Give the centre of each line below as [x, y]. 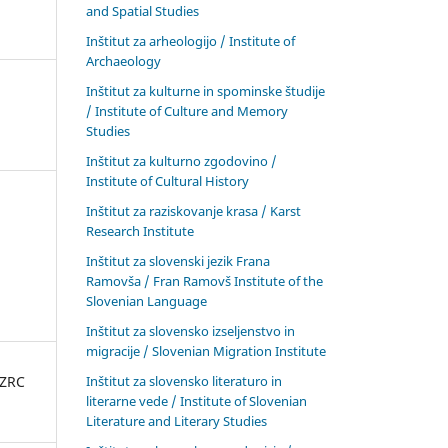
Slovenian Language [146, 300]
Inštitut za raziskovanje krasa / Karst [193, 210]
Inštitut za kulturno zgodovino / [181, 160]
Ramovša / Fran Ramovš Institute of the [204, 280]
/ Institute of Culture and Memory [187, 110]
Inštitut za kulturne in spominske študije [205, 90]
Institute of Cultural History [167, 180]
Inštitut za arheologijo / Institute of [190, 40]
